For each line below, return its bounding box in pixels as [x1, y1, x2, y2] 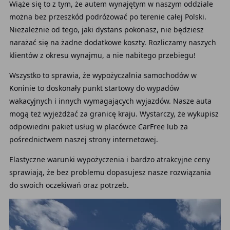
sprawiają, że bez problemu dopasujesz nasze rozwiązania [9, 167, 211, 177]
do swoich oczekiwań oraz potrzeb [9, 180, 127, 190]
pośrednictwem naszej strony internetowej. [9, 135, 158, 144]
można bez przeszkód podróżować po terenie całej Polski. [9, 12, 206, 22]
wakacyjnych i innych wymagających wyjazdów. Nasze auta [9, 96, 212, 106]
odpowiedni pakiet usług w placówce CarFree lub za [9, 122, 188, 131]
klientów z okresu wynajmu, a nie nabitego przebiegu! [9, 50, 196, 60]
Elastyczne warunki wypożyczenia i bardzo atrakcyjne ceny [9, 155, 210, 164]
